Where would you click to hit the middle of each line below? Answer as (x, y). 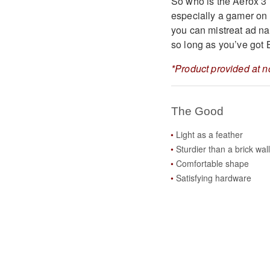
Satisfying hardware (213, 177)
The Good (197, 111)
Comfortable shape (212, 163)
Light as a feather (209, 134)
